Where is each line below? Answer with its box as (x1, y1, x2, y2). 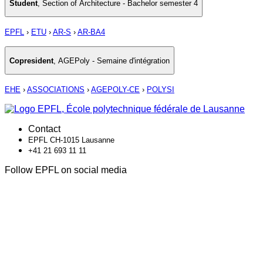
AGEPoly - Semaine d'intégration (58, 56, 170, 65)
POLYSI (147, 85, 174, 95)
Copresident (9, 56, 53, 65)
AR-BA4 (77, 28, 105, 37)
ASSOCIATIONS (27, 85, 85, 95)
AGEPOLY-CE (91, 85, 140, 95)
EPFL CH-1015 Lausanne (28, 136, 114, 145)
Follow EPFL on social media (5, 165, 127, 176)
